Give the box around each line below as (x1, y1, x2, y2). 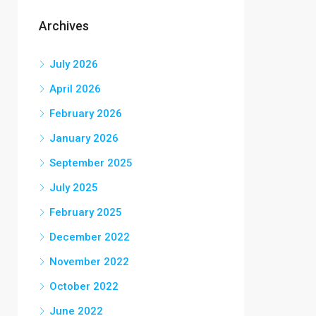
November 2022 (49, 255, 129, 268)
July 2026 (49, 58, 98, 71)
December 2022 (49, 231, 130, 243)
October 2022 (49, 280, 119, 293)
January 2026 (49, 132, 119, 145)
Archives (39, 18, 89, 33)
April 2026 (49, 83, 101, 95)
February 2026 (49, 107, 122, 120)
